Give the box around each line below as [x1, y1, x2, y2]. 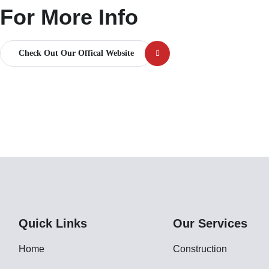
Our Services [173, 217, 248, 231]
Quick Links [19, 217, 88, 231]
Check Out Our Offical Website [19, 49, 134, 58]
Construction [173, 244, 228, 255]
